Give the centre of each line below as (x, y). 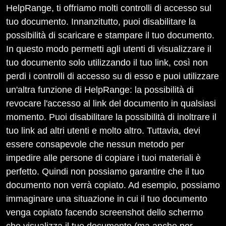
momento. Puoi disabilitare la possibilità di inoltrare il (111, 117)
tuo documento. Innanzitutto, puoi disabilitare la (101, 22)
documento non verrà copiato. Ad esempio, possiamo (113, 185)
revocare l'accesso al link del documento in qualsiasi (111, 103)
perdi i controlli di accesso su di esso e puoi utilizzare (112, 76)
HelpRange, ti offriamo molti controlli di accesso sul (109, 8)
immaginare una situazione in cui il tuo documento (107, 199)
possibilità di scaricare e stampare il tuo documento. (110, 35)
